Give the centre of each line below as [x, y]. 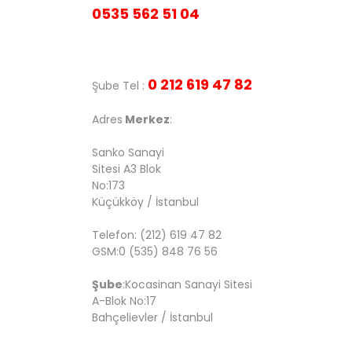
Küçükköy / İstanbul [145, 202]
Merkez [146, 119]
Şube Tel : [120, 86]
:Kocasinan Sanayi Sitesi [187, 284]
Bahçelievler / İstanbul [152, 317]
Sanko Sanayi [128, 152]
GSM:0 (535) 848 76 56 [155, 251]
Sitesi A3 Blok [126, 169]
